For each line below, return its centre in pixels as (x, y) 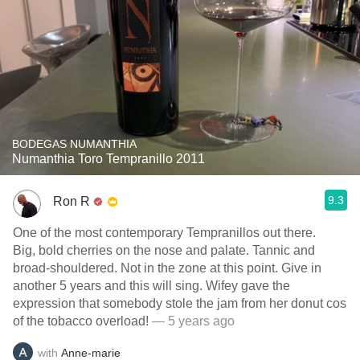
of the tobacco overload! (81, 321)
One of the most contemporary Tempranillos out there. (164, 233)
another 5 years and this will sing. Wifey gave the (151, 286)
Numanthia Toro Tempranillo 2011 (108, 159)
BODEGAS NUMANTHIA (74, 144)
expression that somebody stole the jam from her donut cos (180, 303)
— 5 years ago (192, 321)
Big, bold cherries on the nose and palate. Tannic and (164, 250)
